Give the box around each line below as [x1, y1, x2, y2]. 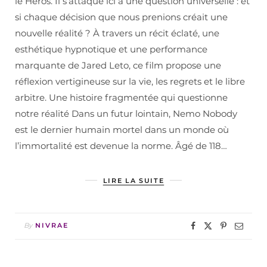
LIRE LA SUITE [103, 176, 164, 185]
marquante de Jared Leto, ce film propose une [15, 59, 221, 71]
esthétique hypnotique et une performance [15, 43, 207, 55]
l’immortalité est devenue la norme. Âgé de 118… [15, 139, 227, 151]
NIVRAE [35, 221, 69, 229]
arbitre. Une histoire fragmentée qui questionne [15, 91, 228, 103]
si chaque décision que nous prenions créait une [15, 11, 228, 23]
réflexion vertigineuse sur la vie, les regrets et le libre [15, 75, 245, 87]
